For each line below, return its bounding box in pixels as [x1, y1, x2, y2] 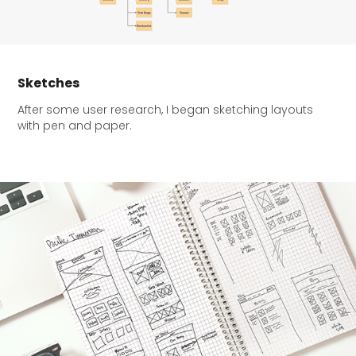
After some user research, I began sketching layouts [17, 101, 314, 120]
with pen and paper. [17, 117, 136, 136]
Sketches [17, 72, 80, 95]
